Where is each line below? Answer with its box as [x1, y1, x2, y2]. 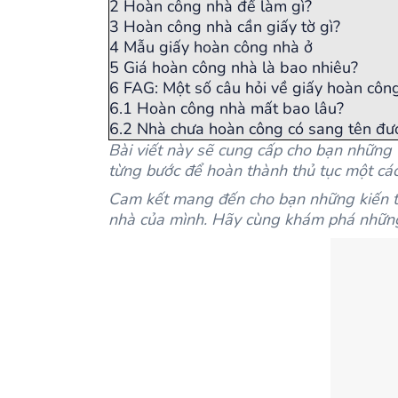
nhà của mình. [108, 209, 207, 230]
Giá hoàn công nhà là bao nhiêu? [123, 57, 358, 78]
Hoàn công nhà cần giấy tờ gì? [123, 16, 340, 37]
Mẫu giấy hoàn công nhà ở [123, 36, 313, 58]
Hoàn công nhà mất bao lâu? [137, 98, 344, 119]
